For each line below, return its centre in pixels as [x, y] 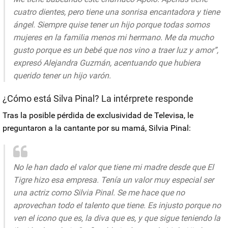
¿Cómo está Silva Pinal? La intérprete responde [98, 99]
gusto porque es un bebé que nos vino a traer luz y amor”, [116, 50]
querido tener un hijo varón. [62, 76]
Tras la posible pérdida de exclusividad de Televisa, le [98, 116]
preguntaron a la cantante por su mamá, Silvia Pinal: [97, 128]
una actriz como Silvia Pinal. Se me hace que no [99, 193]
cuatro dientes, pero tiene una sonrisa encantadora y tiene [117, 12]
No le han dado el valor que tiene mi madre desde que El [113, 167]
